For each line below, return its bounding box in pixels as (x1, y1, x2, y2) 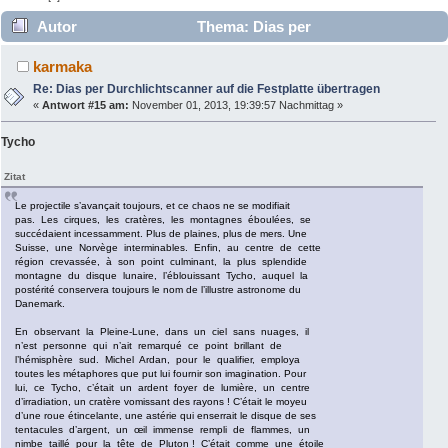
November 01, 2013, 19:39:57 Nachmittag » (129, 99, 344, 112)
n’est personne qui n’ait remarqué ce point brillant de (15, 340, 282, 352)
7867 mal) (10, 80, 76, 98)
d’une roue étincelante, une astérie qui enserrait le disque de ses (15, 410, 316, 422)
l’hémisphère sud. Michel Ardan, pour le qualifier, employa (15, 354, 300, 366)
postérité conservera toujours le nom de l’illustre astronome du (15, 284, 301, 296)
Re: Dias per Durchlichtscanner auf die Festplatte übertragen (33, 82, 381, 97)
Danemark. (15, 298, 65, 310)
